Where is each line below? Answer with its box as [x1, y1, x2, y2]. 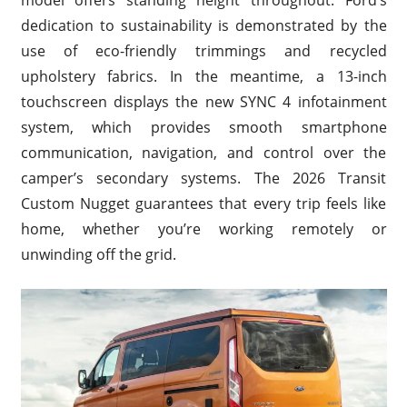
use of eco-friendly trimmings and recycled [20, 41, 387, 61]
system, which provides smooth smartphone [20, 117, 387, 137]
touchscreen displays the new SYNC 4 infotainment [20, 92, 387, 112]
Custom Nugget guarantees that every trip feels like [20, 194, 387, 213]
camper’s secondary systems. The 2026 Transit [20, 168, 387, 188]
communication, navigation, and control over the [20, 143, 387, 163]
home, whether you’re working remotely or [20, 219, 387, 239]
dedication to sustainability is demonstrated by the [20, 15, 387, 35]
